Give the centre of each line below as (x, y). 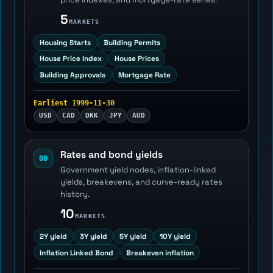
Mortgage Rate (144, 74)
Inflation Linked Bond (77, 252)
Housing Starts (66, 42)
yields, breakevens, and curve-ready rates (141, 182)
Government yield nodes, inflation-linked (138, 169)
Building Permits (132, 42)
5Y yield (133, 236)
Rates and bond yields (111, 155)
